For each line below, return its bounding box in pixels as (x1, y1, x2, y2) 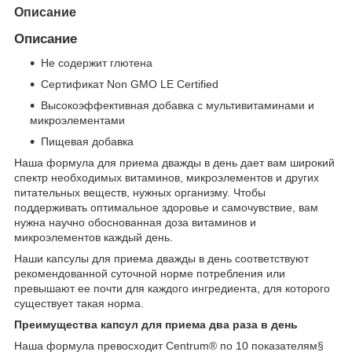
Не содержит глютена (41, 56, 152, 69)
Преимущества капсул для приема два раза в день (14, 317, 298, 331)
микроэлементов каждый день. (14, 230, 173, 244)
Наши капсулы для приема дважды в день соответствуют (14, 251, 309, 265)
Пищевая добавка (41, 134, 134, 148)
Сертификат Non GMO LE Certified (41, 77, 218, 90)
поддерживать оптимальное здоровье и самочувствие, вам (14, 200, 318, 214)
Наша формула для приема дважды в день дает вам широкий (14, 156, 335, 169)
